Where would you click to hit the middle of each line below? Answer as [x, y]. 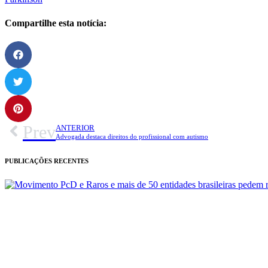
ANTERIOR [75, 128]
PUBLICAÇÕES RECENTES [47, 161]
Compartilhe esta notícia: [56, 23]
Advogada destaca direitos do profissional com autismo [132, 137]
